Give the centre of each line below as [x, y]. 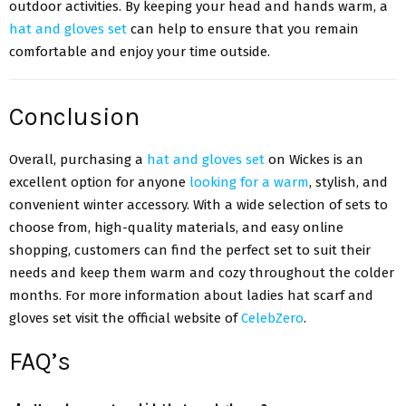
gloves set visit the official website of [125, 318]
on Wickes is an [314, 159]
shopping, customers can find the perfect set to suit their [190, 250]
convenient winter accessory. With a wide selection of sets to [198, 204]
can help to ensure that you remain [243, 29]
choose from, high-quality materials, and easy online [176, 227]
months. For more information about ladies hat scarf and [191, 295]
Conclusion [74, 116]
